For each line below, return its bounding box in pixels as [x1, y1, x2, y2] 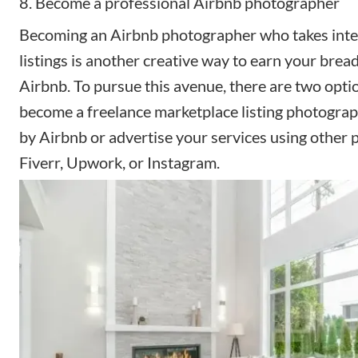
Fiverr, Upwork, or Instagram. [19, 152, 220, 172]
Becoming [19, 24, 90, 44]
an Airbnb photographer [90, 24, 257, 44]
